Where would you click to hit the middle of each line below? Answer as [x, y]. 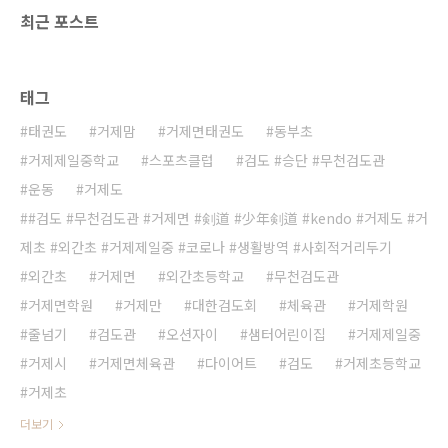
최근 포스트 [59, 21]
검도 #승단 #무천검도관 [314, 160]
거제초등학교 [382, 363]
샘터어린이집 [287, 334]
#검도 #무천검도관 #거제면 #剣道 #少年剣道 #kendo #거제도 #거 [228, 218]
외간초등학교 [205, 276]
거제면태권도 [205, 131]
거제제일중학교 [73, 160]
